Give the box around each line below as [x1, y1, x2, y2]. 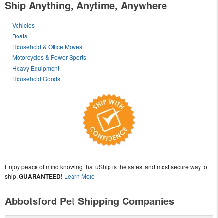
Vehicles [12, 21, 35, 30]
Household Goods [12, 74, 61, 83]
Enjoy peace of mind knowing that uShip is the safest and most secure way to [5, 163, 207, 171]
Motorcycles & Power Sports [12, 53, 87, 62]
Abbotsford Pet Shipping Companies [5, 194, 174, 208]
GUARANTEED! [19, 172, 63, 181]
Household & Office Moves [12, 42, 83, 51]
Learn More [64, 172, 95, 181]
